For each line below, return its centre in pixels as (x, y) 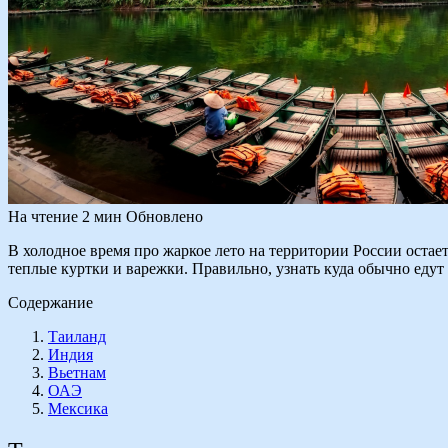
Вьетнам (77, 372)
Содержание (50, 302)
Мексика (78, 408)
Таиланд (77, 336)
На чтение (43, 216)
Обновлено (164, 216)
